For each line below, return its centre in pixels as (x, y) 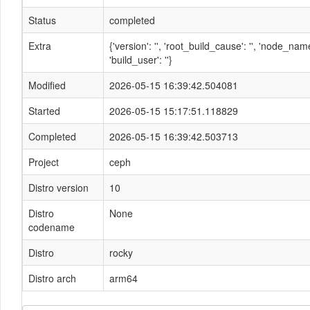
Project (44, 162)
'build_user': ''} (141, 60)
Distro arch (52, 278)
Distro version (58, 188)
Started (44, 111)
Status (42, 20)
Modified (47, 85)
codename (52, 227)
